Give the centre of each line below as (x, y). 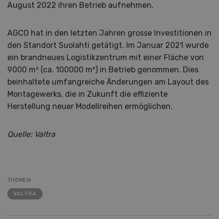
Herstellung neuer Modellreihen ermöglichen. (90, 107)
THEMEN (19, 180)
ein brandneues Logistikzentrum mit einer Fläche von (106, 58)
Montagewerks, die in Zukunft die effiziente (88, 94)
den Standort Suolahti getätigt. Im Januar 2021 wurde (108, 45)
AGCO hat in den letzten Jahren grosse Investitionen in (109, 33)
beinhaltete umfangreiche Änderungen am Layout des (108, 82)
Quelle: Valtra (32, 134)
